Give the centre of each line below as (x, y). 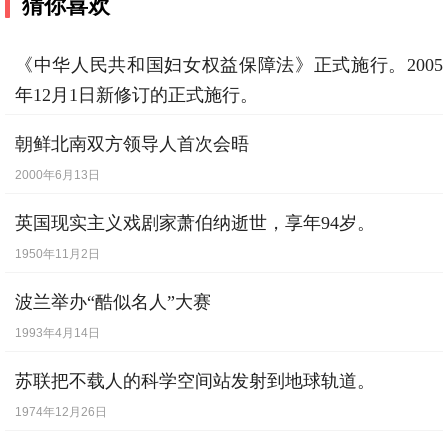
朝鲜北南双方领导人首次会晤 (132, 144)
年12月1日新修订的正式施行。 (136, 95)
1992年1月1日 (54, 126)
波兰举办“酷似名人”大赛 (113, 302)
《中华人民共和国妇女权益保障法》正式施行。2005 (229, 65)
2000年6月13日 (57, 175)
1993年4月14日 (57, 333)
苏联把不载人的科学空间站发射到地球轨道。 (195, 381)
